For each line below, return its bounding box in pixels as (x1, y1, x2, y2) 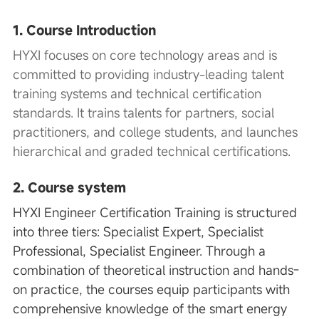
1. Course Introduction (12, 21, 156, 38)
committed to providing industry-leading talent (12, 66, 284, 83)
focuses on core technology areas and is (40, 46, 277, 63)
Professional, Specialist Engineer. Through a (12, 242, 266, 259)
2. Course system (12, 179, 126, 196)
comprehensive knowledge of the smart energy (12, 300, 287, 317)
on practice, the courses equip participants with (12, 281, 290, 298)
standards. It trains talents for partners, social (12, 104, 274, 121)
